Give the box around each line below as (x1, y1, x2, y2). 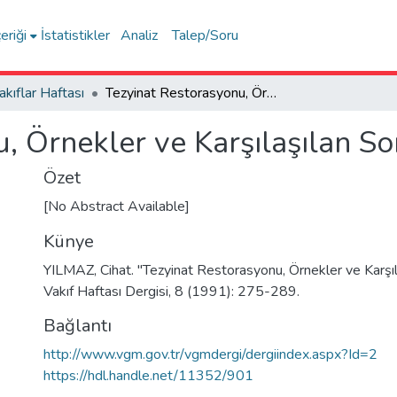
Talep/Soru (172, 26, 239, 45)
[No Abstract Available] (43, 197, 190, 216)
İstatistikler (41, 26, 111, 45)
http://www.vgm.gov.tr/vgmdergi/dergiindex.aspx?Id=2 (43, 345, 378, 364)
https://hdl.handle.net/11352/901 (43, 366, 253, 385)
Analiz (121, 26, 159, 45)
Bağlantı (43, 314, 112, 338)
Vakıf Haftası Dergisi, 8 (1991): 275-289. (43, 282, 300, 301)
